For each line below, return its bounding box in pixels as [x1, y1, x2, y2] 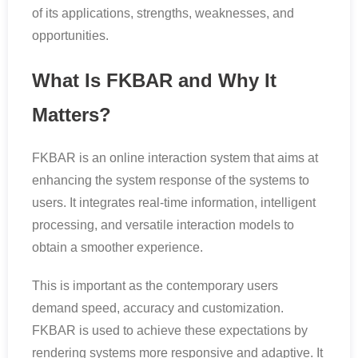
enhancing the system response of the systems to [32, 173, 309, 188]
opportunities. [32, 29, 112, 42]
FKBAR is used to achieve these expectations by [32, 324, 308, 338]
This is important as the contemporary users [32, 279, 278, 293]
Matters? [32, 104, 111, 125]
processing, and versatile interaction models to [32, 218, 294, 233]
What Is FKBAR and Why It [32, 70, 276, 91]
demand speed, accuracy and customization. [32, 301, 284, 316]
